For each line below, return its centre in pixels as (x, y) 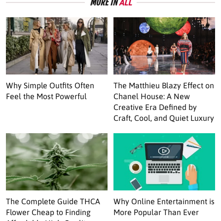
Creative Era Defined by (155, 107)
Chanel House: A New (152, 96)
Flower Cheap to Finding (48, 212)
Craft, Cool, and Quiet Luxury (164, 118)
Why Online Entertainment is (164, 201)
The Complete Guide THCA (53, 201)
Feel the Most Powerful (46, 96)
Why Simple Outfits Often (50, 85)
